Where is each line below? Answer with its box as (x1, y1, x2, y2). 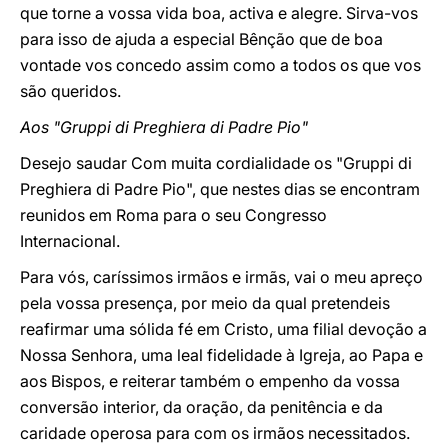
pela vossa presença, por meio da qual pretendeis (20, 293, 390, 313)
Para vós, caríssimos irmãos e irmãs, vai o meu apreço (20, 267, 423, 287)
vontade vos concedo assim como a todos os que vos (20, 55, 421, 75)
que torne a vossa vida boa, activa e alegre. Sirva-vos (20, 3, 418, 23)
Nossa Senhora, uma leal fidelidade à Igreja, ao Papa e (20, 345, 423, 365)
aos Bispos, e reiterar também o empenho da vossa (20, 371, 400, 391)
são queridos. (20, 81, 121, 101)
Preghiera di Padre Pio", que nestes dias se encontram (20, 179, 420, 199)
